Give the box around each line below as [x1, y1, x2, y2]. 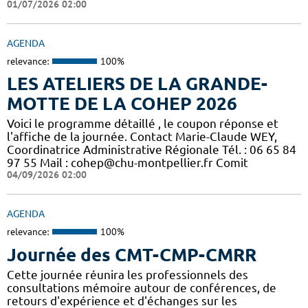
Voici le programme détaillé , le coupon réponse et [7, 117, 278, 131]
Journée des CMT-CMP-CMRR [7, 244, 256, 265]
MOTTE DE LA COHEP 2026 [7, 93, 237, 114]
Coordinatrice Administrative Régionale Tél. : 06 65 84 [7, 143, 296, 157]
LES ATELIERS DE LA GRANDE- [7, 74, 267, 94]
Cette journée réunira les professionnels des [7, 267, 248, 281]
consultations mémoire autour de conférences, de [7, 280, 276, 294]
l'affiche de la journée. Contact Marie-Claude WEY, [7, 130, 277, 144]
